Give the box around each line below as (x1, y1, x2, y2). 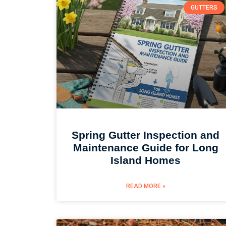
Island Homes (110, 154, 181, 166)
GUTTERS (190, 4, 217, 12)
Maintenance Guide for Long (73, 142, 218, 154)
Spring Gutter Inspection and (72, 129, 220, 141)
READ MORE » (126, 183, 165, 190)
